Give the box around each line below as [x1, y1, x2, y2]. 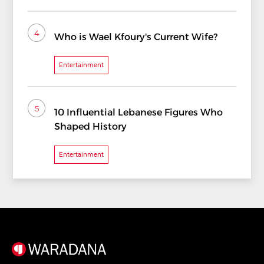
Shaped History [54, 121, 127, 133]
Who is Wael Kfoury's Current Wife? [54, 31, 218, 43]
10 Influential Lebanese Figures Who [54, 107, 223, 118]
